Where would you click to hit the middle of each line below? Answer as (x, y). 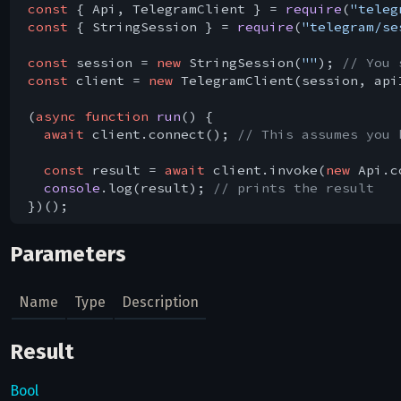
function (116, 116)
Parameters (68, 255)
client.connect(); (160, 134)
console (72, 188)
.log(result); (156, 188)
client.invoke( (265, 170)
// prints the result (293, 188)
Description (161, 302)
